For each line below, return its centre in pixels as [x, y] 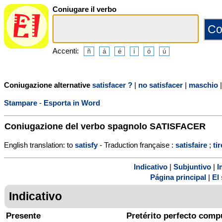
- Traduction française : [137, 145]
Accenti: [66, 51]
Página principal [178, 177]
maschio [203, 85]
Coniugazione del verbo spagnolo [77, 126]
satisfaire [191, 145]
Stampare [21, 103]
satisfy [86, 145]
